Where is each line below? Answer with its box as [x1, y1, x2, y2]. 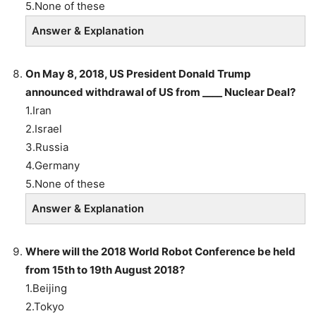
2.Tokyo [25, 299, 64, 313]
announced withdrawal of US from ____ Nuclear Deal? [25, 85, 296, 99]
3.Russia [25, 140, 68, 154]
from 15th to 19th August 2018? [25, 262, 185, 276]
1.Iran [25, 103, 51, 117]
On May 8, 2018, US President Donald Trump [25, 66, 250, 80]
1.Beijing [25, 281, 67, 295]
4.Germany [25, 158, 80, 172]
